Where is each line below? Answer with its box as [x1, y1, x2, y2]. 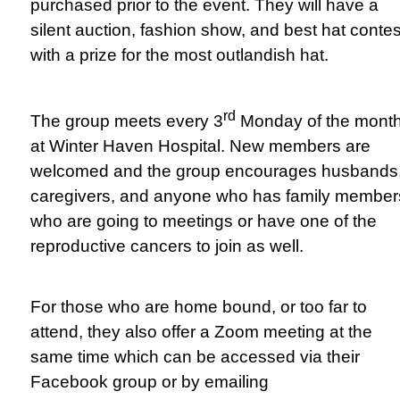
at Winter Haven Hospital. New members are [30, 136, 371, 155]
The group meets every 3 [30, 111, 223, 130]
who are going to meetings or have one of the [30, 211, 377, 230]
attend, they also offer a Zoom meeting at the [30, 321, 372, 341]
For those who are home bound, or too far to [30, 296, 367, 316]
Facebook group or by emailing [30, 371, 269, 391]
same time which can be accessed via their [30, 346, 360, 366]
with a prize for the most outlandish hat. [30, 45, 329, 64]
